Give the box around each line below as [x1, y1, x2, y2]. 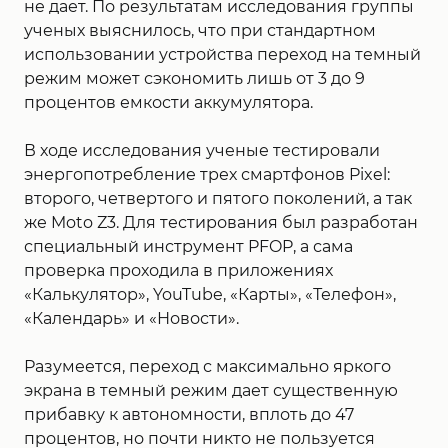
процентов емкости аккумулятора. [24, 93, 313, 112]
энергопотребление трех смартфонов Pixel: [24, 165, 390, 184]
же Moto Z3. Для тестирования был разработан [24, 213, 418, 232]
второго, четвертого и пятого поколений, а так [24, 189, 412, 208]
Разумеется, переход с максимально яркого [24, 357, 391, 376]
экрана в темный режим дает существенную [24, 381, 398, 400]
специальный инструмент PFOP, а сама [24, 237, 353, 256]
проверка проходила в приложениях [24, 261, 333, 280]
